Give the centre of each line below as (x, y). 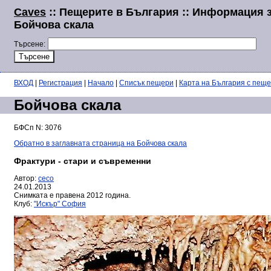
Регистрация (60, 83)
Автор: (26, 179)
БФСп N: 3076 (38, 128)
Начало (101, 83)
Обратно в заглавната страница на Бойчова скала (100, 144)
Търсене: (30, 44)
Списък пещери (146, 83)
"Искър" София (60, 204)
